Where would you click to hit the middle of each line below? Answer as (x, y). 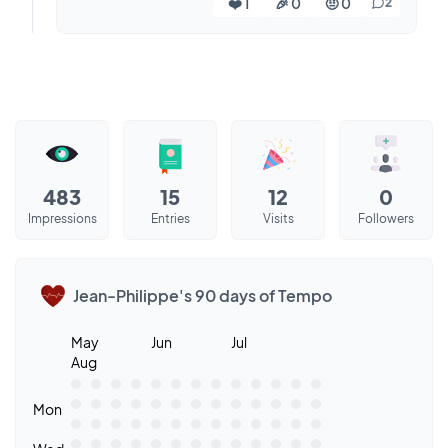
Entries (170, 219)
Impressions (62, 219)
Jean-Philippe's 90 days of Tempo (202, 296)
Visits (278, 219)
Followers (386, 219)
